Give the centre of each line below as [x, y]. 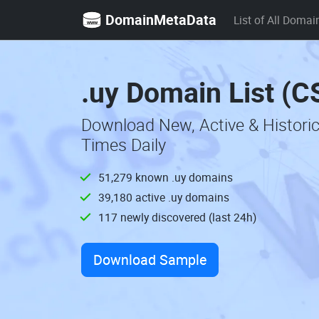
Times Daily [124, 145]
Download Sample [150, 260]
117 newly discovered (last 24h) [177, 217]
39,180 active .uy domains [164, 197]
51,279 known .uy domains [166, 177]
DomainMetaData [161, 19]
